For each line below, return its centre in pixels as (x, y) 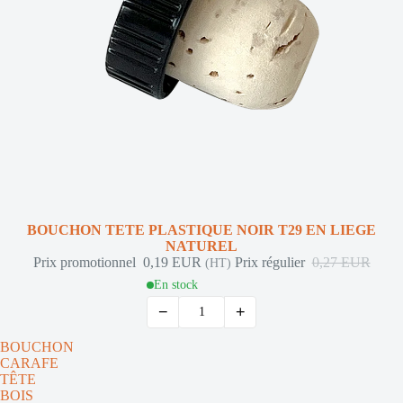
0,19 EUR (174, 262)
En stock (176, 285)
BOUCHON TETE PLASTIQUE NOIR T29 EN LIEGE (201, 230)
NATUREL (201, 246)
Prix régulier (271, 262)
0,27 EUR (341, 262)
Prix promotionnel (86, 262)
